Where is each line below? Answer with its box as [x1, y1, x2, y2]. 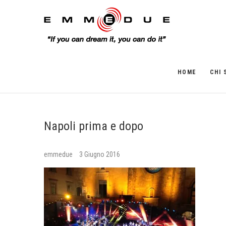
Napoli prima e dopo [44, 119, 143, 133]
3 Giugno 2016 [79, 150, 120, 158]
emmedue [44, 150, 74, 158]
